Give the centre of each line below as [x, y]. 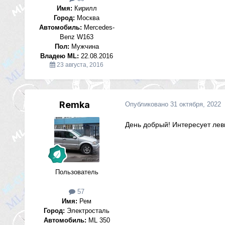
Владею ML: [60, 56]
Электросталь [87, 211]
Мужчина [84, 47]
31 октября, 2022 [195, 104]
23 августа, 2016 [80, 65]
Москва [87, 18]
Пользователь [77, 172]
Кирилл [84, 9]
